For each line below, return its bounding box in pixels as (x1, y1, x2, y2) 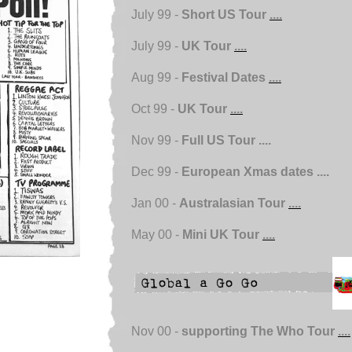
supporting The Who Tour (181, 324, 338, 338)
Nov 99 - (131, 134, 181, 147)
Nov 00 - (131, 324, 181, 338)
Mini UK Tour (182, 228, 262, 241)
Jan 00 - (131, 196, 179, 210)
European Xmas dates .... (181, 165, 329, 178)
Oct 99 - (131, 102, 178, 115)
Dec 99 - (131, 165, 181, 178)
